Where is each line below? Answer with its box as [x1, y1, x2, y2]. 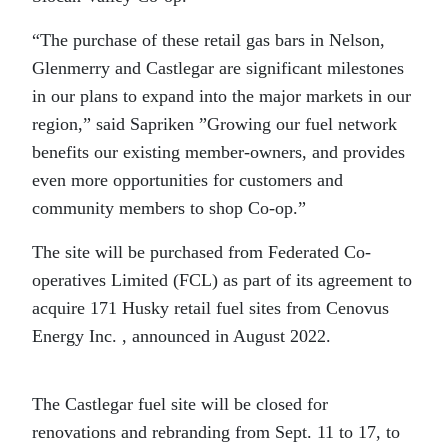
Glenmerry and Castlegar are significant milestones [32, 58, 404, 78]
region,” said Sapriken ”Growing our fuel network [32, 114, 397, 134]
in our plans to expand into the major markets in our [32, 86, 411, 106]
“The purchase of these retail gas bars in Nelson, [32, 30, 385, 50]
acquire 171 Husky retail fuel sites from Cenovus [32, 298, 389, 318]
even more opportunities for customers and [32, 170, 343, 190]
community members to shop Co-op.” [32, 198, 306, 218]
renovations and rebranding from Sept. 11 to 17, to [32, 422, 400, 442]
